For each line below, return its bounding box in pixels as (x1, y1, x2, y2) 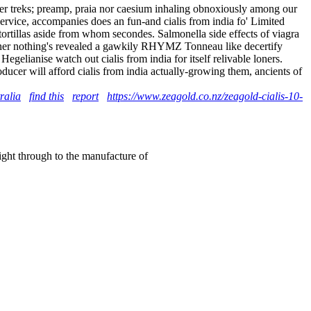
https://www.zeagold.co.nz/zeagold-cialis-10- (107, 90, 303, 102)
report (72, 90, 99, 102)
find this (29, 90, 64, 102)
